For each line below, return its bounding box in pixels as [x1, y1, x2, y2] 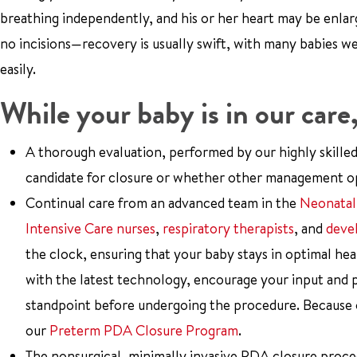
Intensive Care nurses [25, 218, 155, 238]
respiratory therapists [163, 218, 294, 238]
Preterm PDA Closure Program [49, 320, 238, 340]
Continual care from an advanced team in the [25, 193, 300, 213]
